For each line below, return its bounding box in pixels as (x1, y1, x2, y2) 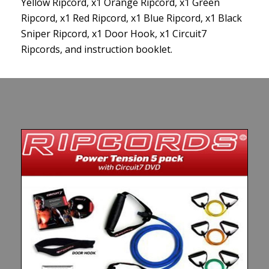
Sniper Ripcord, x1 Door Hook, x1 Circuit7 (21, 27, 207, 41)
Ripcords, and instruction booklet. (21, 43, 172, 56)
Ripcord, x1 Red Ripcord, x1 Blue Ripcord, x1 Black (21, 11, 242, 25)
